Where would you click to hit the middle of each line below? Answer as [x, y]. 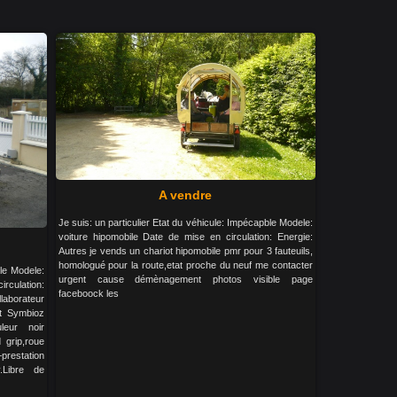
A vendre [186, 195]
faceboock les [88, 293]
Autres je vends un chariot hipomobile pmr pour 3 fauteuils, [185, 250]
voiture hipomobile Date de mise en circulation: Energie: [185, 236]
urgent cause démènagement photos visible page [185, 279]
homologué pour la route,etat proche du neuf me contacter [185, 265]
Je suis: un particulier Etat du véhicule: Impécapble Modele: [185, 222]
